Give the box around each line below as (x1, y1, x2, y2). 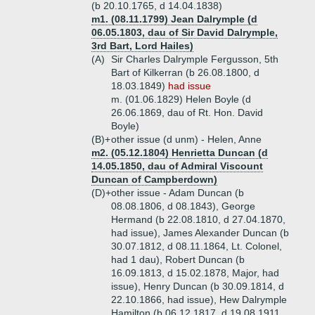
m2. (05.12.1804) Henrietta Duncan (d (91, 147, 268, 158)
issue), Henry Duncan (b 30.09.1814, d (111, 281, 284, 292)
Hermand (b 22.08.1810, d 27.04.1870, (111, 214, 285, 225)
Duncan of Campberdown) (91, 174, 217, 185)
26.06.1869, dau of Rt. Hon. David (111, 107, 263, 118)
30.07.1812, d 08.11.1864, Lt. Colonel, (111, 240, 282, 252)
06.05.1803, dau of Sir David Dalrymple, (91, 27, 278, 38)
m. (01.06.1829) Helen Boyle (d (111, 94, 251, 105)
